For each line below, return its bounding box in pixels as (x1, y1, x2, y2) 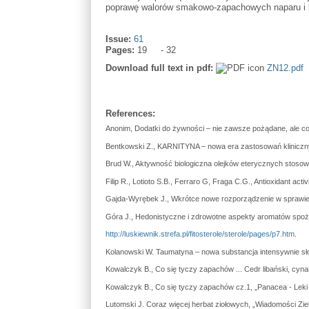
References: (105, 108, 158, 119)
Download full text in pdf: (105, 62, 216, 73)
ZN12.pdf (266, 62, 303, 73)
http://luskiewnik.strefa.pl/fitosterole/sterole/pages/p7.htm (105, 230, 295, 239)
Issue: (105, 33, 134, 44)
